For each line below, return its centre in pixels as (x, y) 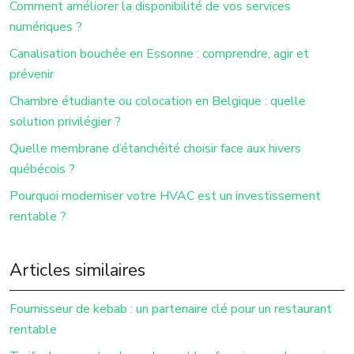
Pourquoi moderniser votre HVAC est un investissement (165, 196)
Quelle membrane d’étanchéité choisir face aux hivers (155, 148)
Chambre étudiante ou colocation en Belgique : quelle (158, 101)
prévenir (32, 74)
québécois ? (42, 169)
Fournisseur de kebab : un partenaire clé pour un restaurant (171, 309)
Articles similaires (77, 270)
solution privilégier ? (65, 121)
